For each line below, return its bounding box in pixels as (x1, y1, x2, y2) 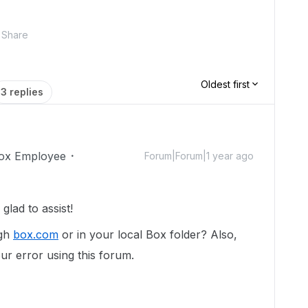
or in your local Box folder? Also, (58, 228, 237, 241)
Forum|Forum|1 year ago (144, 150, 254, 162)
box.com (13, 228, 58, 241)
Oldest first (201, 78, 250, 90)
